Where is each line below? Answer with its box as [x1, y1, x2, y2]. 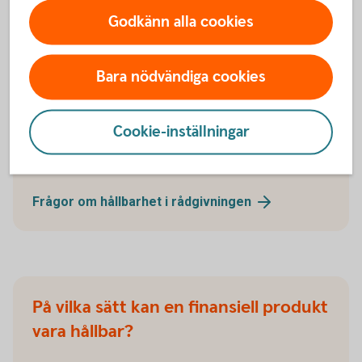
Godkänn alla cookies [108, 11, 254, 32]
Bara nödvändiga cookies [96, 66, 266, 87]
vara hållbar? [32, 320, 133, 344]
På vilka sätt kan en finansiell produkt [32, 296, 328, 320]
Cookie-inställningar [112, 121, 250, 142]
